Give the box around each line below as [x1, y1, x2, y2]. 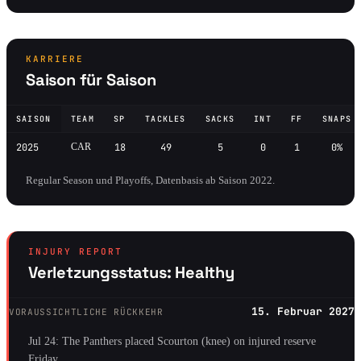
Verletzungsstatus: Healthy [28, 261, 234, 283]
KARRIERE [26, 52, 84, 64]
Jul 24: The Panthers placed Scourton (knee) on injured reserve [28, 334, 316, 347]
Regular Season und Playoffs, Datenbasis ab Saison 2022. [26, 173, 275, 186]
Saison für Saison [26, 68, 156, 90]
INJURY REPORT [28, 245, 122, 257]
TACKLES [145, 113, 186, 124]
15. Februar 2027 [251, 304, 355, 318]
